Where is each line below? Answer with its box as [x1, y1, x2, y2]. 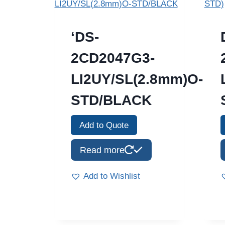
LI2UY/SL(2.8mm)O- [70, 71, 203, 87]
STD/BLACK [70, 92, 152, 108]
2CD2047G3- [70, 50, 155, 66]
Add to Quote [79, 120, 129, 130]
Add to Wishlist [83, 171, 140, 181]
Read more [79, 145, 125, 155]
